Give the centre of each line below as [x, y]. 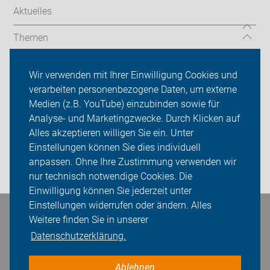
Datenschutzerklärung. [79, 236]
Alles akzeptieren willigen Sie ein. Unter [111, 133]
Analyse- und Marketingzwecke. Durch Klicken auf [134, 119]
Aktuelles [33, 11]
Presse [28, 145]
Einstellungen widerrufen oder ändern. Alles [120, 206]
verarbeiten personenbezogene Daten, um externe [133, 90]
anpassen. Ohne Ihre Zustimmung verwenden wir [133, 162]
